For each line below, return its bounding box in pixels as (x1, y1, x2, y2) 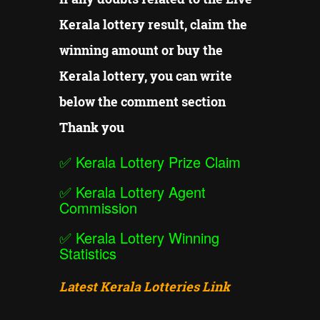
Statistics (59, 243, 116, 264)
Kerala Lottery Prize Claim (76, 151, 241, 173)
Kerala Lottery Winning (76, 227, 219, 249)
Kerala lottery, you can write (59, 67, 232, 85)
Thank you (59, 119, 124, 136)
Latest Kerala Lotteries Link (59, 278, 230, 296)
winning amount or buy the (59, 41, 223, 59)
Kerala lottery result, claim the (59, 16, 247, 34)
